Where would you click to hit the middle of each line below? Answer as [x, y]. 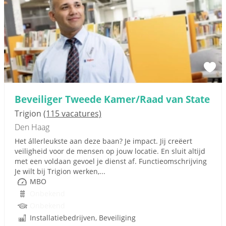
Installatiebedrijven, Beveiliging [83, 218]
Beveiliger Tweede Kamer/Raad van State [112, 99]
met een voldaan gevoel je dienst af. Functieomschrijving [111, 161]
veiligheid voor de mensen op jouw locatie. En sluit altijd [110, 151]
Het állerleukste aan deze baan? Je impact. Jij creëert [103, 141]
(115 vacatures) [72, 114]
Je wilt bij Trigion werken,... [60, 171]
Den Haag [32, 127]
